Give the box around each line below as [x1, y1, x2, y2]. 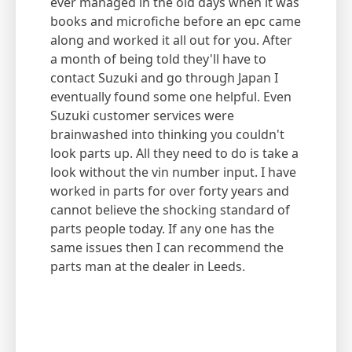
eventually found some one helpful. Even [50, 88, 291, 106]
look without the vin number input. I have [50, 163, 296, 181]
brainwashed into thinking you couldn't [50, 126, 284, 144]
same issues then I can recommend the [50, 239, 284, 257]
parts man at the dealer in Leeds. [50, 258, 245, 276]
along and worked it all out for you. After [50, 31, 292, 49]
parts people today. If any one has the [50, 220, 274, 238]
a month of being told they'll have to [50, 50, 266, 68]
